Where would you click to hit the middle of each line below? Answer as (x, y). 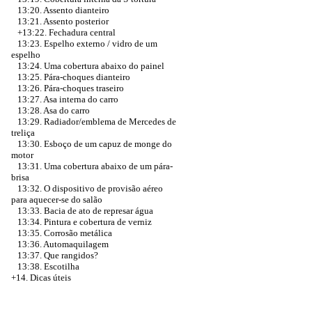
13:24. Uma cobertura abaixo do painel (91, 66)
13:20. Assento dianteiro (63, 10)
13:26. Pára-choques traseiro (71, 88)
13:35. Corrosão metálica (65, 233)
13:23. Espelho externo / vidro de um (87, 44)
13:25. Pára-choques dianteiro (74, 77)
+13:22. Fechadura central (67, 32)
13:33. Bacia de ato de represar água (85, 211)
